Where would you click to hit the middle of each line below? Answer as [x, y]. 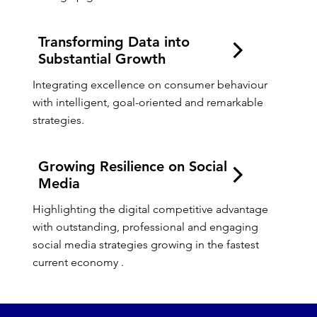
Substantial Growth [102, 59]
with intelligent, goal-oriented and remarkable [148, 102]
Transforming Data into [114, 42]
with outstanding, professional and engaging [145, 226]
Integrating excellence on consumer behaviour [150, 84]
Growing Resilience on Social [132, 167]
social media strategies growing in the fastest [145, 244]
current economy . [78, 262]
